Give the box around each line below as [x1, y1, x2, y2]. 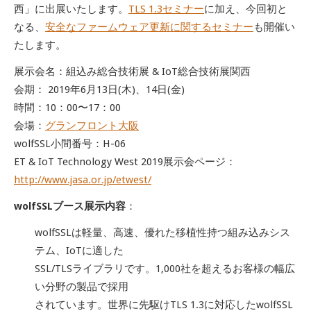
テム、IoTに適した [35, 244, 124, 258]
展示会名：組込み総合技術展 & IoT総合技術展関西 [14, 65, 251, 78]
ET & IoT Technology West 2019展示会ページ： [14, 155, 236, 169]
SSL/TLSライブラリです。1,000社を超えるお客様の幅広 [35, 262, 295, 276]
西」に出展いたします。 [14, 3, 128, 16]
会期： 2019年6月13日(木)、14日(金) [14, 83, 185, 96]
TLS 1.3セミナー [128, 3, 204, 16]
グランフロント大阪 [45, 119, 139, 133]
